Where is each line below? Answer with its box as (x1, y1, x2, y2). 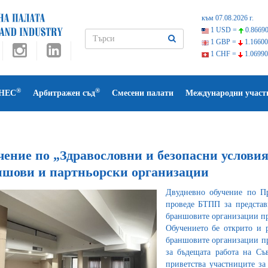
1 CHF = (208, 50, 238, 58)
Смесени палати (112, 89, 173, 98)
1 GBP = (208, 38, 238, 46)
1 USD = (208, 26, 239, 34)
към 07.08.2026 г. (201, 14, 254, 22)
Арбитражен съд (33, 89, 95, 98)
